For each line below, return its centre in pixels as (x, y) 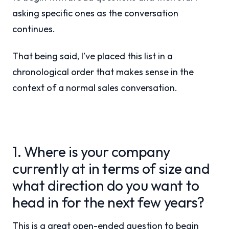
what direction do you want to (106, 185)
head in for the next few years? (108, 202)
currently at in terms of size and (111, 168)
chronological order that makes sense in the (103, 72)
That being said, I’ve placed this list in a (93, 56)
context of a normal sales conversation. (95, 88)
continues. (34, 29)
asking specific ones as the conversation (95, 13)
